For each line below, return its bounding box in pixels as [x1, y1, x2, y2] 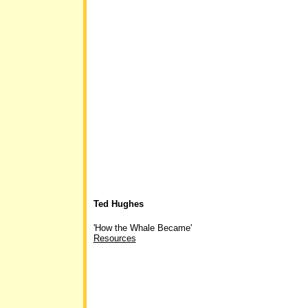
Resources [93, 233, 136, 243]
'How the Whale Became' [93, 223, 192, 233]
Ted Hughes [93, 199, 144, 209]
